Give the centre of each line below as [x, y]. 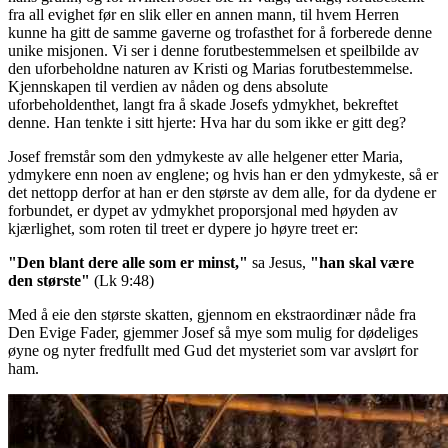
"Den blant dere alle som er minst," [130, 262]
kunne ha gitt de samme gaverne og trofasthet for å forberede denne [220, 32]
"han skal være [362, 262]
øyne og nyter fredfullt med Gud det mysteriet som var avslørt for [213, 350]
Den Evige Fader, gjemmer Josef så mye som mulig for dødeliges [213, 332]
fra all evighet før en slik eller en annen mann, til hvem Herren [203, 14]
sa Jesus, [281, 262]
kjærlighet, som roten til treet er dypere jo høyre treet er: [183, 228]
